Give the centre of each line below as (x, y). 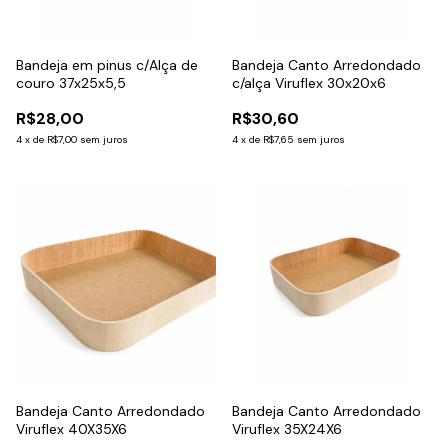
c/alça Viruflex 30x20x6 (309, 82)
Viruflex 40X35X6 (71, 428)
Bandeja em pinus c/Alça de (107, 64)
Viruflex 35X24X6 (287, 428)
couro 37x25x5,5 (71, 82)
